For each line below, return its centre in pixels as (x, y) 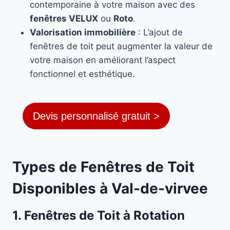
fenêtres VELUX (64, 19)
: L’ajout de (159, 33)
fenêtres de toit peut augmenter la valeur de (121, 46)
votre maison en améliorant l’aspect (103, 60)
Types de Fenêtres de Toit (103, 167)
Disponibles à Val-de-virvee (110, 189)
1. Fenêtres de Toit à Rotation (99, 216)
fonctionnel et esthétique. (82, 74)
